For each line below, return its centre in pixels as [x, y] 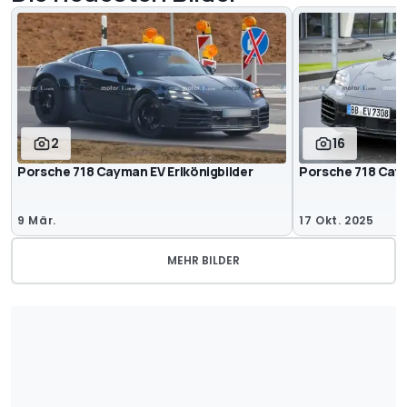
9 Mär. [37, 220]
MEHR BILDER [203, 260]
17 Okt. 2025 [337, 220]
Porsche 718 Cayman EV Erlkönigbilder [135, 172]
